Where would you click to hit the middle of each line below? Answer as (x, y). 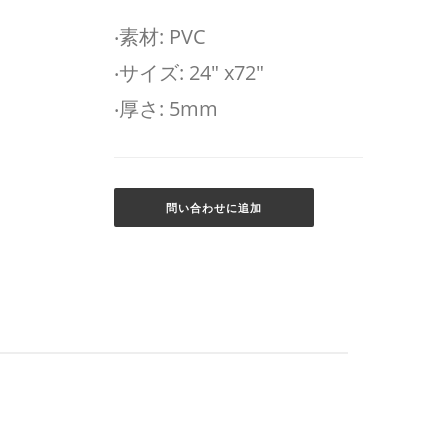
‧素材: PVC (159, 36)
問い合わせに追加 (213, 207)
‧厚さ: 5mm (165, 108)
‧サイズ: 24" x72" (188, 72)
